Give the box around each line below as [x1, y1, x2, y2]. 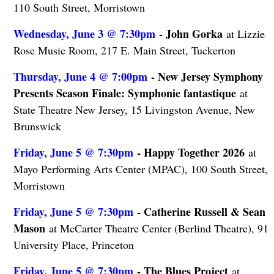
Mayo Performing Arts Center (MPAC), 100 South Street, [13, 161, 268, 176]
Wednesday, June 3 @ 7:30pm [13, 25, 155, 42]
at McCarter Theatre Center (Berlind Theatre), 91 [45, 220, 268, 235]
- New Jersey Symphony [147, 68, 263, 84]
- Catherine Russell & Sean [133, 203, 265, 220]
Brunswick [13, 118, 61, 133]
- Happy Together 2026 [133, 144, 245, 160]
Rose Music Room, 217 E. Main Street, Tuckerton [13, 42, 235, 57]
